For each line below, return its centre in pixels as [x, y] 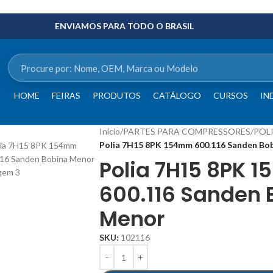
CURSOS [230, 95]
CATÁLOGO [177, 95]
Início [110, 131]
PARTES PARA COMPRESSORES [187, 131]
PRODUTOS [116, 95]
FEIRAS [66, 95]
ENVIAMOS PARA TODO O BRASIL [125, 26]
